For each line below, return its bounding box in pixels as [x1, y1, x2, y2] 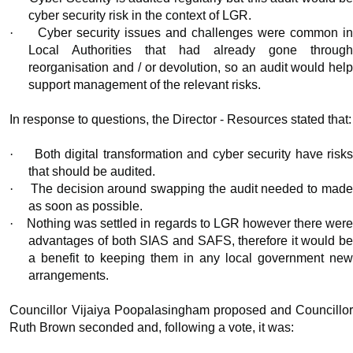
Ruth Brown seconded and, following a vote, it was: [9, 321, 295, 335]
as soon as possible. [28, 199, 143, 214]
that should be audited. [28, 165, 156, 179]
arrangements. [28, 269, 110, 283]
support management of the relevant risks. [28, 78, 262, 92]
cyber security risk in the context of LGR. [28, 9, 252, 23]
